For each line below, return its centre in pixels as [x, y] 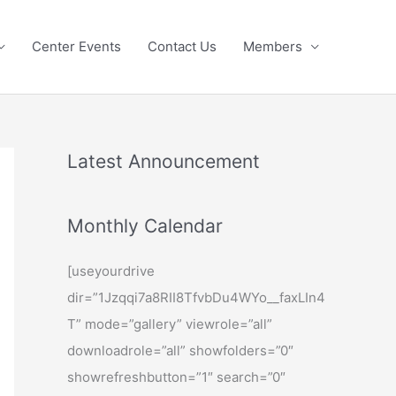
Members [273, 46]
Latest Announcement [164, 161]
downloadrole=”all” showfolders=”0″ [180, 350]
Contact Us [182, 46]
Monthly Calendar [145, 226]
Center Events [76, 46]
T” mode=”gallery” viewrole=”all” [170, 324]
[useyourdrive [111, 271]
